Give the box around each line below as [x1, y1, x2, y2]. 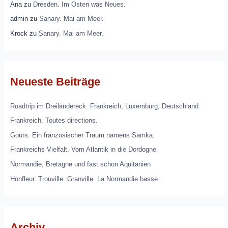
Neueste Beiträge [10, 75, 100, 89]
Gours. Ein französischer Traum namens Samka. [10, 131, 155, 139]
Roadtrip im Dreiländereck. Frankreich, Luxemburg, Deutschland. [10, 102, 201, 110]
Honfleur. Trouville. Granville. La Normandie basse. [10, 175, 160, 183]
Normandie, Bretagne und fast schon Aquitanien [10, 160, 151, 168]
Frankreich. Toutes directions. [10, 117, 98, 125]
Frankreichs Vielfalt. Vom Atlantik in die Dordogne [10, 146, 156, 154]
